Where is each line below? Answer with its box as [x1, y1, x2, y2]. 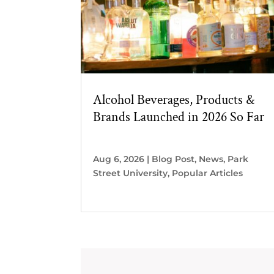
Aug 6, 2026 [93, 153, 144, 165]
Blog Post [152, 153, 194, 165]
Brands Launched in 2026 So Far [93, 108, 264, 126]
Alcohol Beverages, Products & [93, 91, 254, 109]
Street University [93, 167, 168, 179]
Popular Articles [172, 167, 243, 179]
